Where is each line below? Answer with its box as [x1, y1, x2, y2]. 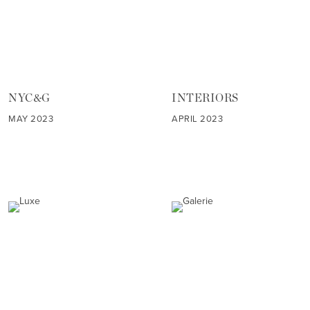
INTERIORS [172, 92, 239, 104]
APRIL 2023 [172, 111, 224, 125]
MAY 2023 [8, 111, 54, 125]
